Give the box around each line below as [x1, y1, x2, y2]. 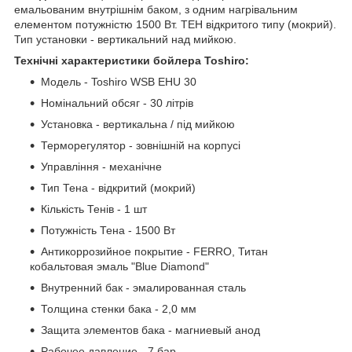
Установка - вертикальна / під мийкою [41, 117, 235, 130]
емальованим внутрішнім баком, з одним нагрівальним [14, 2, 298, 16]
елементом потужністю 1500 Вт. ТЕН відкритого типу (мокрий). [14, 17, 336, 31]
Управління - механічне [41, 159, 162, 173]
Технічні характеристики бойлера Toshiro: [14, 53, 249, 67]
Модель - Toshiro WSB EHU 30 [41, 75, 196, 88]
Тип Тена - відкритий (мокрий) [41, 181, 196, 194]
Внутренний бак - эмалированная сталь [41, 280, 246, 294]
